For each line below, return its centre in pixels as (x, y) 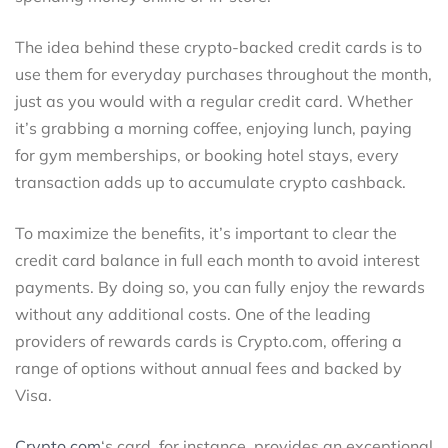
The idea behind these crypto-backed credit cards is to (218, 46)
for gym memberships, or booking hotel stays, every (207, 154)
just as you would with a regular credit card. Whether (214, 100)
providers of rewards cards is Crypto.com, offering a (208, 340)
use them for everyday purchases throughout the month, (223, 73)
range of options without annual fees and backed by (208, 367)
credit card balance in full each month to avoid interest (217, 259)
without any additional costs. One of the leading (193, 313)
